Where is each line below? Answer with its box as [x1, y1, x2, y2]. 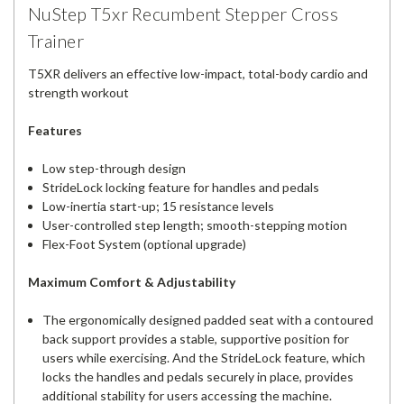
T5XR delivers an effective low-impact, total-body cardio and [28, 65, 368, 81]
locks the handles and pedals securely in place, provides [42, 368, 354, 384]
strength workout [28, 84, 129, 100]
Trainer [28, 29, 84, 51]
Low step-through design [42, 160, 187, 176]
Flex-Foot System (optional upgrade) [42, 235, 247, 252]
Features [28, 122, 82, 138]
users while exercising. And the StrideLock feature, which [42, 349, 366, 365]
